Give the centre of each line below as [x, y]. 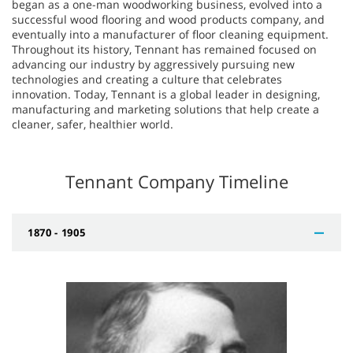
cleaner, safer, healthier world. [93, 124]
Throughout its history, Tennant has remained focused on [164, 49]
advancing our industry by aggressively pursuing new [153, 64]
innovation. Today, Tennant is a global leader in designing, [166, 94]
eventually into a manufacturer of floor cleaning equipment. [170, 34]
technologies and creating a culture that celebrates [147, 79]
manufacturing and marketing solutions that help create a [165, 109]
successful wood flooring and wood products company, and [168, 19]
